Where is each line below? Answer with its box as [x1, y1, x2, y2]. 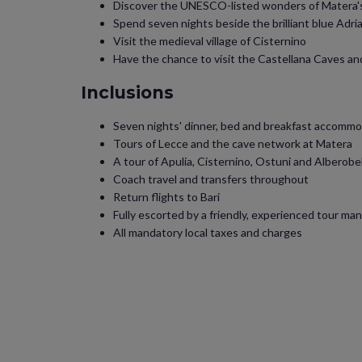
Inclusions [81, 82, 174, 103]
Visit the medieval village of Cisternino [113, 34, 306, 48]
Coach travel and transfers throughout [113, 172, 309, 186]
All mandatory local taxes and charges [113, 225, 302, 239]
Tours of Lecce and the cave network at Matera [113, 137, 352, 150]
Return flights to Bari [113, 190, 220, 204]
